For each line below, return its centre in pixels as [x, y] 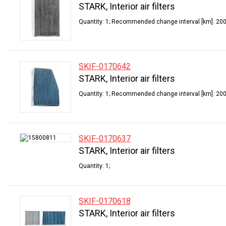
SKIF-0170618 [105, 201]
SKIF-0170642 [105, 66]
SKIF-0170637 [105, 138]
